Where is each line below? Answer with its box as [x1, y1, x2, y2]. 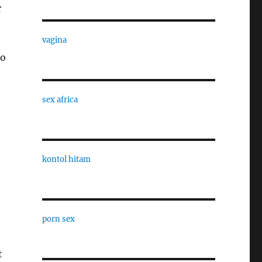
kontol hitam [42, 154, 91, 164]
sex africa [42, 95, 78, 105]
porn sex [42, 214, 75, 224]
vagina [42, 35, 67, 45]
